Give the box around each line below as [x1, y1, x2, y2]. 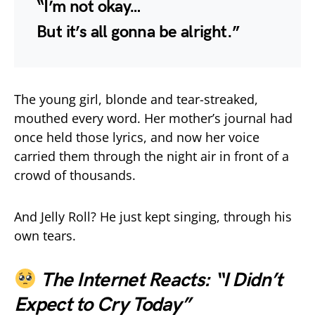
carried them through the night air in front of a [14, 148, 289, 165]
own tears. [14, 227, 76, 245]
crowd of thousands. [14, 167, 136, 184]
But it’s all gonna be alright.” [37, 22, 240, 43]
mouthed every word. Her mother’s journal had [14, 110, 292, 127]
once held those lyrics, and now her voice [14, 129, 259, 146]
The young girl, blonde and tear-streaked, [14, 91, 258, 108]
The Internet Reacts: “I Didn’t [41, 269, 283, 292]
